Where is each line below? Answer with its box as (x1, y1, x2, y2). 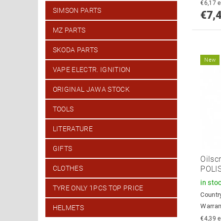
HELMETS (52, 204, 84, 212)
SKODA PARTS (52, 46, 98, 54)
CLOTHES (52, 164, 83, 173)
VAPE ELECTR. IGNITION (52, 66, 131, 74)
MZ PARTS (52, 26, 86, 35)
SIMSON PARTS (52, 6, 102, 15)
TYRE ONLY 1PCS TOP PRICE (52, 184, 144, 192)
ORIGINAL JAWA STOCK (52, 85, 130, 94)
